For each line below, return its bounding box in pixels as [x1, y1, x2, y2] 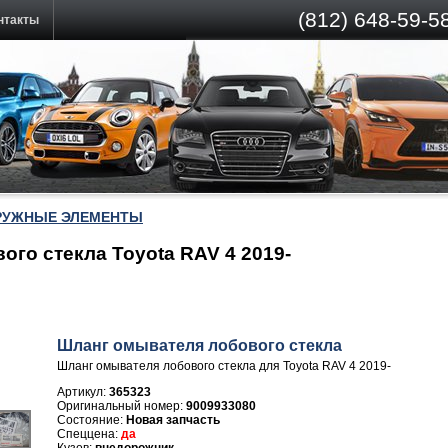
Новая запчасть [126, 413, 220, 427]
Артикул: [57, 385, 109, 399]
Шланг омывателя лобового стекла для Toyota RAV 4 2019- [57, 359, 391, 373]
